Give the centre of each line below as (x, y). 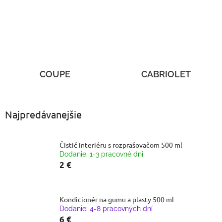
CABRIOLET (166, 74)
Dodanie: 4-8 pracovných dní (106, 208)
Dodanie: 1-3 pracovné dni (101, 154)
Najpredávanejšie (43, 114)
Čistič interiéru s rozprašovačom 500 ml (121, 144)
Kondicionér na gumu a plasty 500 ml (117, 199)
